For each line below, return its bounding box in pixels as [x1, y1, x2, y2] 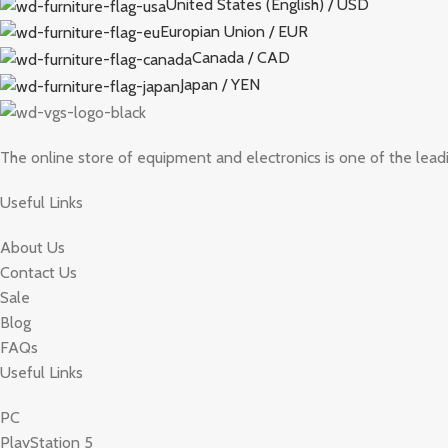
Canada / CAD [192, 48, 290, 68]
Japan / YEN [180, 75, 260, 95]
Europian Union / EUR [160, 21, 308, 41]
